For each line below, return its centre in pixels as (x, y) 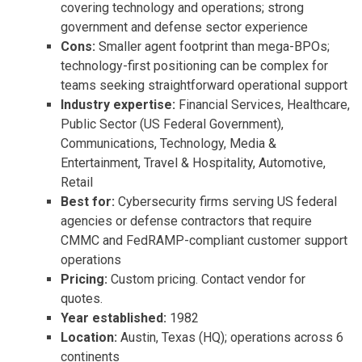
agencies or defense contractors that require (186, 221)
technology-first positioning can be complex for (194, 65)
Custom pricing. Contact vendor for (208, 279)
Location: (90, 337)
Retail (77, 182)
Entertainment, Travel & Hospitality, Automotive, (193, 162)
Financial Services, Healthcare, (264, 104)
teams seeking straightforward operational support (204, 85)
